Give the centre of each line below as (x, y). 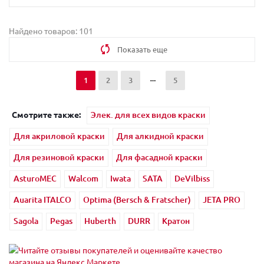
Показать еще (142, 49)
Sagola (26, 221)
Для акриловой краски (59, 136)
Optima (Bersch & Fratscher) (137, 199)
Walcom (83, 178)
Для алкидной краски (160, 136)
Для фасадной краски (159, 157)
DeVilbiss (192, 178)
